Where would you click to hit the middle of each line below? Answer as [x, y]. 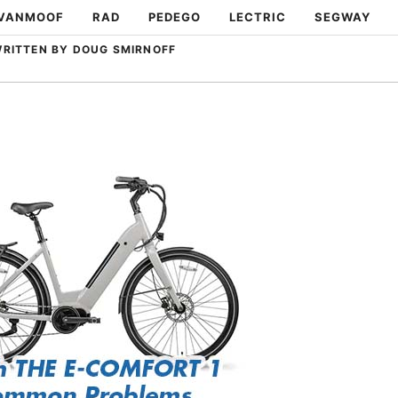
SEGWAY [342, 17]
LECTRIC [258, 17]
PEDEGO [175, 17]
